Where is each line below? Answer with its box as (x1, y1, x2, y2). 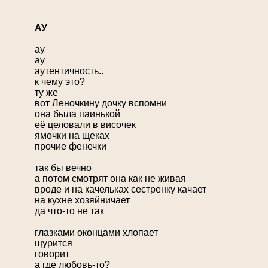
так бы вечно (35, 163, 92, 173)
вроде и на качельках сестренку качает (35, 184, 206, 195)
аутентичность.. (35, 66, 103, 77)
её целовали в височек (35, 120, 136, 130)
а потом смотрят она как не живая (35, 173, 186, 184)
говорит (35, 249, 69, 260)
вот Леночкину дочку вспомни (35, 98, 167, 109)
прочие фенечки (35, 141, 106, 152)
